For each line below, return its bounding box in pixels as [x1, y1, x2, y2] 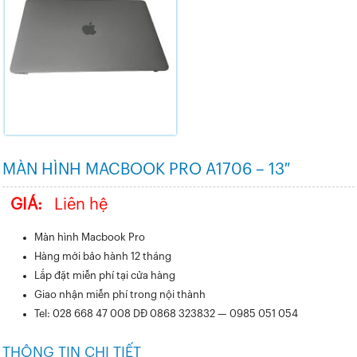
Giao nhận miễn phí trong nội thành [34, 289, 206, 300]
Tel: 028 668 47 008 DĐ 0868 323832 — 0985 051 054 [34, 308, 298, 319]
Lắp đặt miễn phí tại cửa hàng [34, 270, 175, 280]
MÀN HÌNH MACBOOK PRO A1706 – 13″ [2, 162, 291, 178]
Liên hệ [54, 197, 108, 213]
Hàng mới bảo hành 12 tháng [34, 251, 171, 261]
